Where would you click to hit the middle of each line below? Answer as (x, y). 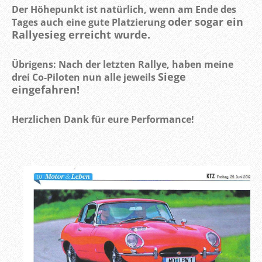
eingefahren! (47, 89)
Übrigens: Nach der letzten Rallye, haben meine (123, 64)
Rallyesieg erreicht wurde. (81, 35)
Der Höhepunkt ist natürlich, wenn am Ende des (124, 9)
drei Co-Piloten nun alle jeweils (85, 77)
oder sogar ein (206, 22)
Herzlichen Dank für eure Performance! (104, 119)
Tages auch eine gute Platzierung (90, 22)
